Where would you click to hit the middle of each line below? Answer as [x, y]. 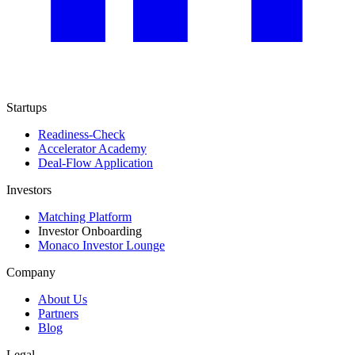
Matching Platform [85, 216]
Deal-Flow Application [95, 162]
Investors [29, 189]
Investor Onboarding [90, 231]
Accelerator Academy [92, 148]
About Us [63, 299]
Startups [27, 107]
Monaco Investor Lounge [101, 245]
